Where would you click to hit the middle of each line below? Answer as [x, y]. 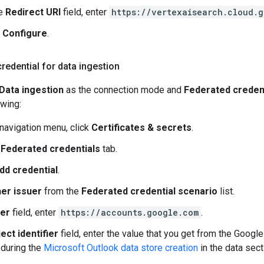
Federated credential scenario [149, 191]
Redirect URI [33, 12]
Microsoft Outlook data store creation [121, 248]
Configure [25, 33]
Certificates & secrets [141, 128]
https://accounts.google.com [130, 212]
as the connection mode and [124, 90]
